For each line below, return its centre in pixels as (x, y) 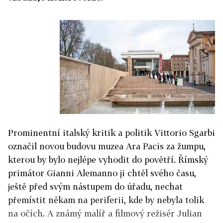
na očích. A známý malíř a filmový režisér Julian (105, 213)
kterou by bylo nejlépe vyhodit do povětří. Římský (108, 160)
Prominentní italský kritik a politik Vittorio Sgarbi (111, 133)
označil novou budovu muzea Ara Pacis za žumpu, (107, 146)
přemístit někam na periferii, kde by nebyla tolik (106, 200)
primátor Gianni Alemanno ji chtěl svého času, (102, 173)
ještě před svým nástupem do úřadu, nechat (95, 186)
